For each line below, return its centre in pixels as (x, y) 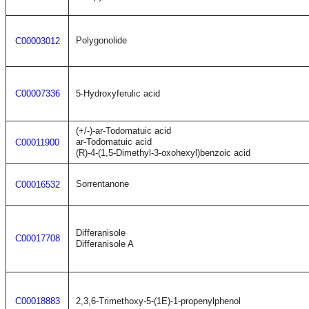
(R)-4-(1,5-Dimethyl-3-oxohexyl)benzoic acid (163, 153)
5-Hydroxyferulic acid (118, 93)
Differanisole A (105, 244)
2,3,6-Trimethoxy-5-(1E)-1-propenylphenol (158, 301)
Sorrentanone (102, 184)
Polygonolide (101, 40)
